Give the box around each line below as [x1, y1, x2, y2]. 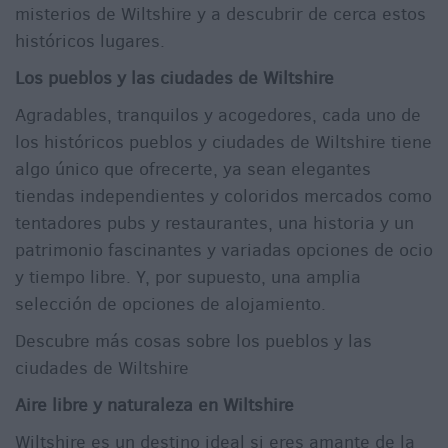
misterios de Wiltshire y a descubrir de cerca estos [15, 2, 426, 27]
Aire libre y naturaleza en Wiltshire [15, 393, 294, 418]
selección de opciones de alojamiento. [15, 292, 326, 317]
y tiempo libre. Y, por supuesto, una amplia [15, 265, 361, 290]
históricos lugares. [15, 29, 165, 54]
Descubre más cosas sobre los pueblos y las [15, 329, 372, 354]
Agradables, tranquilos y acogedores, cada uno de [15, 103, 421, 128]
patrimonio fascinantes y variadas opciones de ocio [15, 238, 433, 263]
